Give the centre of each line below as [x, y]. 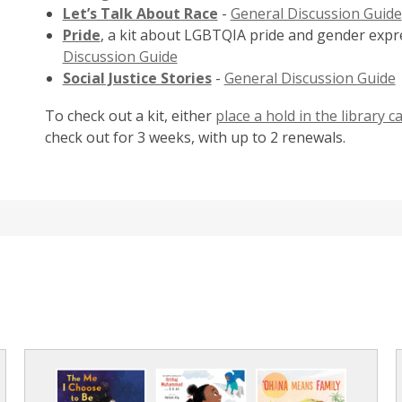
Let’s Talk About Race [140, 13]
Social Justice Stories [137, 78]
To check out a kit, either [130, 116]
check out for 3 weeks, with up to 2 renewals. [195, 137]
